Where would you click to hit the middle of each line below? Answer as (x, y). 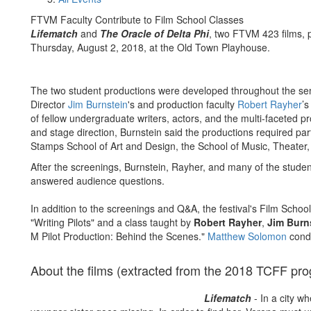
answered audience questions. (98, 180)
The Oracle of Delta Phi (154, 33)
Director (49, 104)
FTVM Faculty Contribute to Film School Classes (137, 19)
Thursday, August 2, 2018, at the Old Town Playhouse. (150, 47)
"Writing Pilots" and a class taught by (112, 222)
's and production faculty (183, 104)
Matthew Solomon (247, 236)
